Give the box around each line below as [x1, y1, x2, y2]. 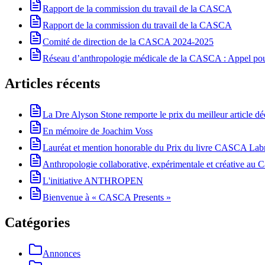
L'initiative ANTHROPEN [43, 176, 143, 186]
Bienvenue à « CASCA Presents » [43, 192, 171, 203]
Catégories [5, 215, 70, 231]
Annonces [43, 248, 80, 258]
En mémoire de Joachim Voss [43, 126, 153, 137]
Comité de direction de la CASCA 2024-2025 [43, 37, 214, 47]
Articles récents [5, 76, 100, 92]
